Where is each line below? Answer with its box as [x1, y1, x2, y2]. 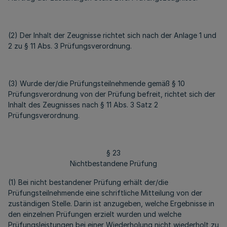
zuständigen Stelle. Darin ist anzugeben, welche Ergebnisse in [8, 199, 214, 208]
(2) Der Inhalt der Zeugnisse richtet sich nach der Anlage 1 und [8, 31, 216, 40]
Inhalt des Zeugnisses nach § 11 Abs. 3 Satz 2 [8, 100, 158, 109]
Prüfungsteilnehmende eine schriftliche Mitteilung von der [8, 188, 202, 197]
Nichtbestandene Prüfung [70, 159, 157, 168]
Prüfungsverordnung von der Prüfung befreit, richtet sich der [8, 90, 215, 98]
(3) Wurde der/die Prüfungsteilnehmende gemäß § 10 [8, 79, 185, 88]
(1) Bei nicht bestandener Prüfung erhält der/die [8, 178, 168, 186]
